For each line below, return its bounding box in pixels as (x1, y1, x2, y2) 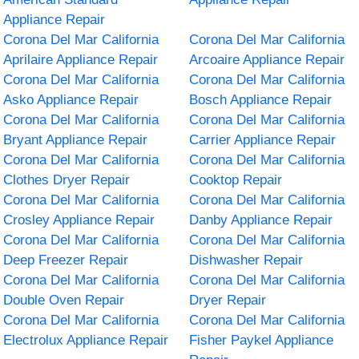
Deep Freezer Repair (3, 252, 129, 268)
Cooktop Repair (189, 171, 282, 188)
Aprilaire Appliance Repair (3, 51, 159, 67)
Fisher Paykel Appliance (189, 332, 333, 348)
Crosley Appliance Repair (3, 212, 155, 228)
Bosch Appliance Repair (189, 91, 332, 107)
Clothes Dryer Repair (3, 171, 131, 188)
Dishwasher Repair (189, 252, 303, 268)
